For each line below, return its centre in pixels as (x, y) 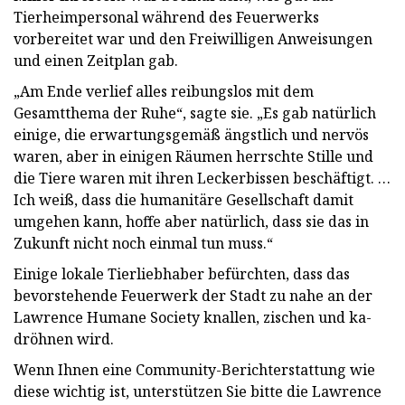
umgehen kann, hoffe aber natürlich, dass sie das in (191, 221)
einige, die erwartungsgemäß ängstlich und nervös (191, 134)
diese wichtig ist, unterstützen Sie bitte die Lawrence (198, 391)
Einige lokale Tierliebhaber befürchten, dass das (182, 273)
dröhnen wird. (64, 339)
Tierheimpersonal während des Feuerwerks (166, 17)
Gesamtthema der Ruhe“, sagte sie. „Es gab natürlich (195, 113)
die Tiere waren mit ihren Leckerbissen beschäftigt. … (202, 178)
